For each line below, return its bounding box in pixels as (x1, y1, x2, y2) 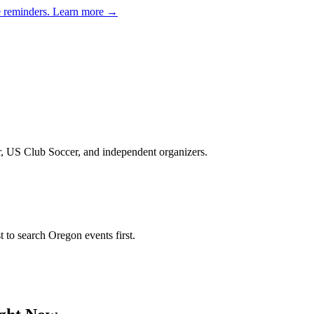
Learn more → (53, 6, 118, 18)
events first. (82, 228, 135, 241)
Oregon (48, 228, 82, 241)
